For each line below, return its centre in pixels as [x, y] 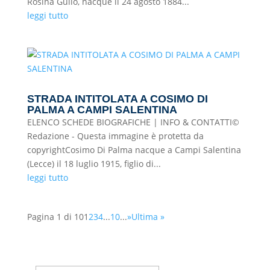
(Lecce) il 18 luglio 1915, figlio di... [94, 164]
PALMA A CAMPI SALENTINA [102, 110]
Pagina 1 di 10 [55, 217]
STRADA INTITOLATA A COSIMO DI [117, 99]
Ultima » [148, 217]
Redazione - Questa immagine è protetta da [115, 136]
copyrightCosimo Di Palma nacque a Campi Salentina [134, 150]
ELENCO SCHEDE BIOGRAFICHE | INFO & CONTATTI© [133, 122]
